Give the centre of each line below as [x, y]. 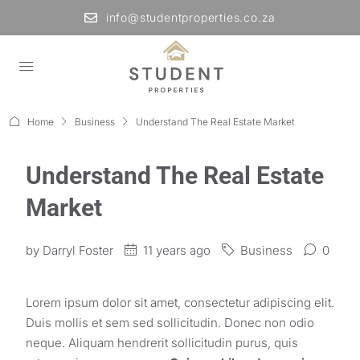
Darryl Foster [78, 250]
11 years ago [175, 250]
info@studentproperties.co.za [191, 17]
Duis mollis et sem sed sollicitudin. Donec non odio [170, 323]
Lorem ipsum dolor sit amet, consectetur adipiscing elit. [180, 303]
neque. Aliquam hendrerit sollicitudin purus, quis [162, 343]
